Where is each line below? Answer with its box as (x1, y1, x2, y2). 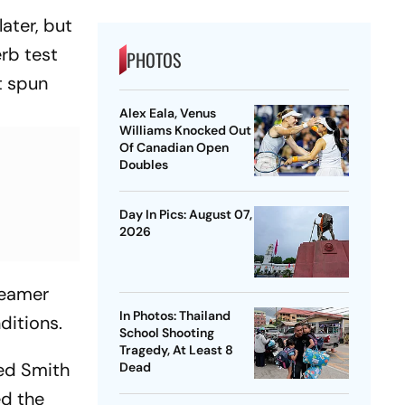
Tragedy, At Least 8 (118, 342, 233, 359)
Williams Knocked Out (118, 122, 251, 139)
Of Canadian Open (118, 139, 229, 156)
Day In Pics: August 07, (118, 206, 252, 223)
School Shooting (118, 325, 214, 342)
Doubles (118, 156, 168, 174)
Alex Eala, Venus (118, 105, 216, 122)
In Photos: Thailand (118, 307, 231, 325)
